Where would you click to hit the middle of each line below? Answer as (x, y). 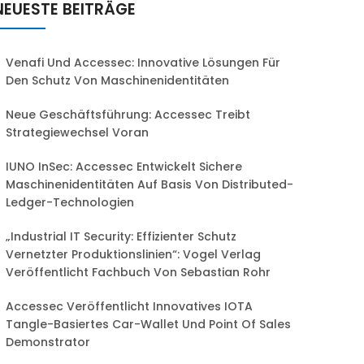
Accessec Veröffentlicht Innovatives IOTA (129, 306)
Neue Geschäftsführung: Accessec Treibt (128, 115)
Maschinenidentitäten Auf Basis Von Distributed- (149, 184)
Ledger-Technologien (70, 202)
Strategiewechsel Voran (77, 132)
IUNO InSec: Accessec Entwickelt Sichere (124, 167)
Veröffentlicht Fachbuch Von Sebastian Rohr (138, 272)
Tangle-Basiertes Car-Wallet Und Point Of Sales (148, 324)
